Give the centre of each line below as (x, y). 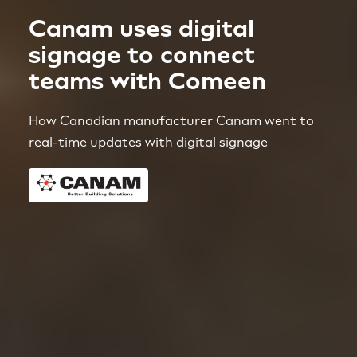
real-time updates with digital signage (148, 143)
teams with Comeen (147, 81)
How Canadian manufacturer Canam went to (171, 121)
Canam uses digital (141, 29)
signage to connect (141, 55)
